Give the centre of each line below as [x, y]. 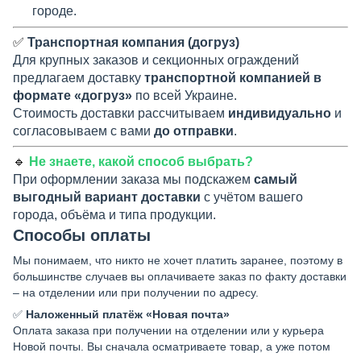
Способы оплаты [82, 236]
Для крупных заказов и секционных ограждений [156, 60]
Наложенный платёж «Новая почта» [128, 315]
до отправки [194, 131]
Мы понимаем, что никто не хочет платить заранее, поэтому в [178, 261]
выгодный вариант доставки [107, 197]
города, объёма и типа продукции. [114, 215]
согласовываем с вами [83, 131]
